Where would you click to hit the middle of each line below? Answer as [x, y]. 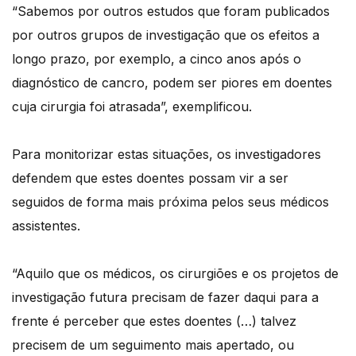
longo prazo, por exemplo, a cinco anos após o [157, 59]
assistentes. [46, 226]
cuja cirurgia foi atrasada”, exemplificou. [132, 107]
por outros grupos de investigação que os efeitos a [166, 35]
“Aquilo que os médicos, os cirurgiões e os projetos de [175, 274]
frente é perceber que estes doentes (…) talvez [154, 321]
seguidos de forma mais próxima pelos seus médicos [170, 202]
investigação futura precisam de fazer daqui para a [165, 298]
